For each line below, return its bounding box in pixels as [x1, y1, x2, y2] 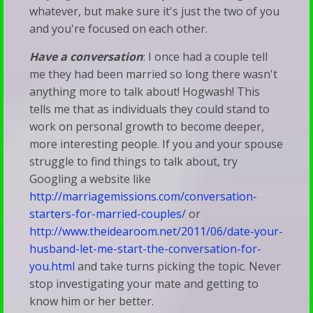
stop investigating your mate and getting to [29, 276, 259, 292]
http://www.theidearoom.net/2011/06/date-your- [29, 224, 284, 240]
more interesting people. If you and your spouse [29, 136, 284, 152]
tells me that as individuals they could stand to [29, 101, 270, 117]
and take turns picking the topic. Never [75, 259, 282, 275]
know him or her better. [29, 293, 154, 310]
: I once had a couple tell [143, 49, 268, 65]
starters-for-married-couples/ [29, 206, 187, 222]
